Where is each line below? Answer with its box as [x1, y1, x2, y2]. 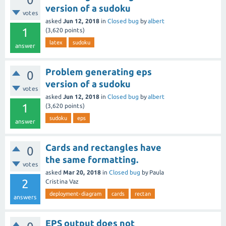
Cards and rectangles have [45, 142, 161, 152]
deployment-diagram [49, 191, 101, 197]
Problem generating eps [45, 67, 152, 77]
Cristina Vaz [45, 178, 79, 185]
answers [14, 194, 37, 200]
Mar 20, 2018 [63, 169, 101, 176]
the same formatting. [45, 154, 138, 164]
